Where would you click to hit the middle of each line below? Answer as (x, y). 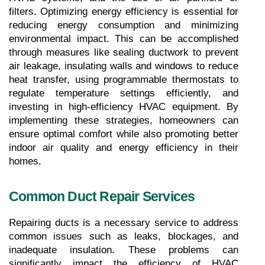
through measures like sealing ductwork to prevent (124, 52)
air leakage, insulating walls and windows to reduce (124, 66)
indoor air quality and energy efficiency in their (124, 147)
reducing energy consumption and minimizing (124, 25)
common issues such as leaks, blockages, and (124, 236)
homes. (25, 161)
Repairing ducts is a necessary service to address (124, 222)
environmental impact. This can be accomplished (124, 38)
